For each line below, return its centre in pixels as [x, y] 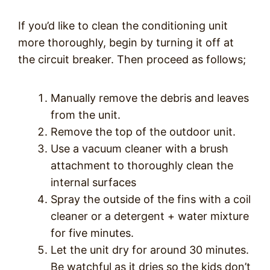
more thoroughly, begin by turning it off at [126, 43]
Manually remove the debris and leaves [150, 98]
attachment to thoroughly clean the [142, 166]
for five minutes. [92, 233]
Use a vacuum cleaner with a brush [140, 149]
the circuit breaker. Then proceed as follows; [132, 60]
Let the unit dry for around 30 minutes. [150, 250]
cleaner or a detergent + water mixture [150, 216]
